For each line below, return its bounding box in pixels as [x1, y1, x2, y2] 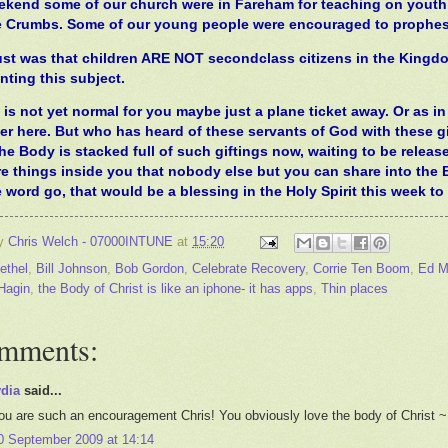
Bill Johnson [36, 261, 107, 277]
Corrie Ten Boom [313, 261, 410, 277]
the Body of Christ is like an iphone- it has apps [38, 281, 313, 297]
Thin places [321, 281, 388, 297]
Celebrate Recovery [192, 261, 305, 277]
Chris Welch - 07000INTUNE [8, 234, 173, 250]
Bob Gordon [115, 261, 184, 277]
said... [20, 383, 62, 399]
